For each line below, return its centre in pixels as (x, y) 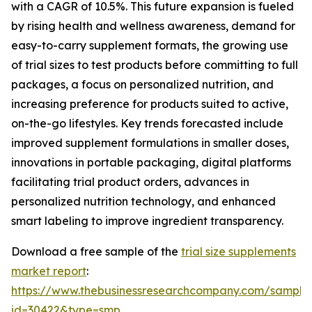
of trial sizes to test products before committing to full (155, 65)
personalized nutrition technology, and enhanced (143, 202)
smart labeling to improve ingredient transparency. (147, 221)
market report (49, 271)
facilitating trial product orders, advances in (130, 182)
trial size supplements (239, 252)
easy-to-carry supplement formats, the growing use (150, 46)
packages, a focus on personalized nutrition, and (142, 85)
